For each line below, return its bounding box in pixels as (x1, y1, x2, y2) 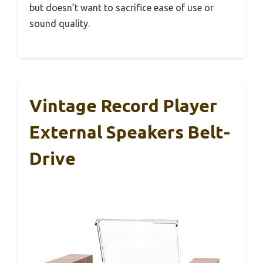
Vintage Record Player (29, 96, 217, 116)
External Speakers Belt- (29, 122, 230, 143)
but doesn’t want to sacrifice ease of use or (29, 2, 214, 14)
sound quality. (29, 18, 90, 29)
